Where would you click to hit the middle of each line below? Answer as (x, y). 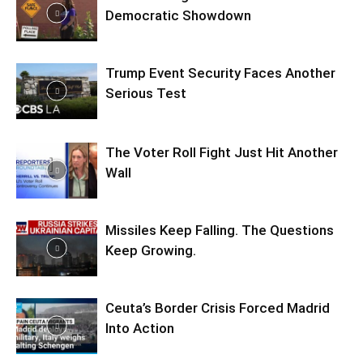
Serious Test (146, 93)
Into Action (140, 328)
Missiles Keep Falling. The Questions (220, 230)
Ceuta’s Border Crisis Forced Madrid (218, 308)
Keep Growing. (151, 250)
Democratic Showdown (178, 15)
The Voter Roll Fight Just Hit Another (222, 152)
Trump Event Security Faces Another (220, 73)
